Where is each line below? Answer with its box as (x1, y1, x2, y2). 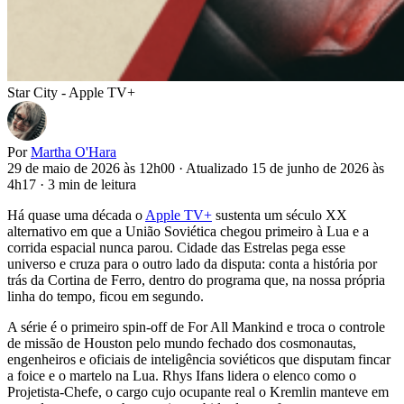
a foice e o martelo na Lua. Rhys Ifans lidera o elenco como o (7, 367, 356, 383)
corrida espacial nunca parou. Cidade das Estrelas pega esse (7, 239, 345, 255)
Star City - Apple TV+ (7, 84, 135, 100)
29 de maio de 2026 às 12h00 (7, 160, 175, 176)
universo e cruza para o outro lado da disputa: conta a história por (7, 255, 377, 271)
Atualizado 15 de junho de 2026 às (186, 160, 384, 176)
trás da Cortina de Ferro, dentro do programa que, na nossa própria (7, 271, 385, 288)
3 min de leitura (48, 176, 136, 192)
